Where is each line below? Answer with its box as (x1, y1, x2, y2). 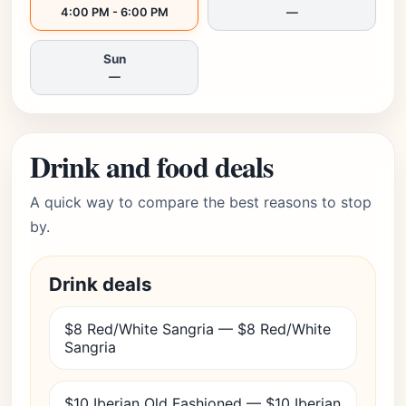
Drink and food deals (30, 145, 273, 188)
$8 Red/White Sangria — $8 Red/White (64, 320, 331, 338)
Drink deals (49, 273, 152, 295)
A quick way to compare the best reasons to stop (30, 193, 372, 211)
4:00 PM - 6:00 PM (60, 5, 169, 19)
